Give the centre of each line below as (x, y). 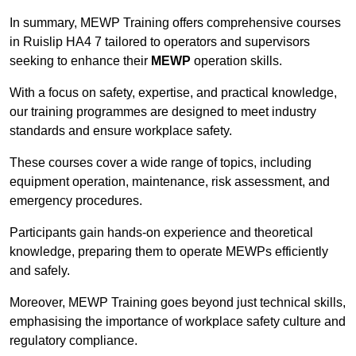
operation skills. (236, 61)
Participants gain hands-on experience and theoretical (161, 233)
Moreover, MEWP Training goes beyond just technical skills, (178, 303)
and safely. (40, 271)
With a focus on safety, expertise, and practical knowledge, (173, 93)
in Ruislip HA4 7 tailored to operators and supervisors (160, 42)
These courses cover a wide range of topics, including (161, 163)
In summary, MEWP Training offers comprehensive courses (175, 23)
